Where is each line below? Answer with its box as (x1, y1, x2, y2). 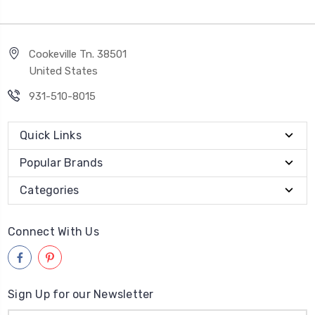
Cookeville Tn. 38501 (29, 48, 127, 61)
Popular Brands (20, 156, 103, 170)
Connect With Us (8, 225, 99, 239)
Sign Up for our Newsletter (8, 288, 154, 302)
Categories (20, 184, 79, 198)
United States (29, 65, 98, 78)
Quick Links (20, 129, 82, 143)
